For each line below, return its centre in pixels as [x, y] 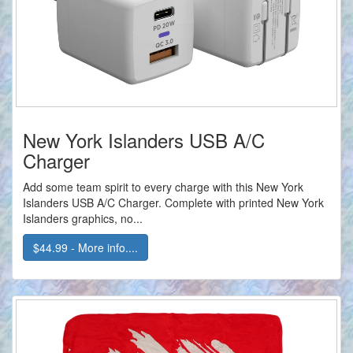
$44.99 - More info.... [85, 248]
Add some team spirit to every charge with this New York [163, 187]
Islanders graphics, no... [83, 219]
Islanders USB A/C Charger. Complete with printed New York [173, 203]
